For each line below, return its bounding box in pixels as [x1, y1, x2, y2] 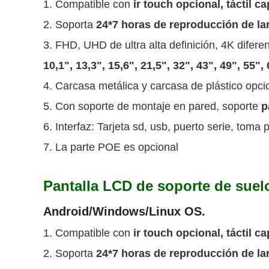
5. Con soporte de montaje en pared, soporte [43, 100, 258, 112]
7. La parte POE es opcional [43, 141, 178, 153]
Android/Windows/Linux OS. [43, 205, 205, 218]
